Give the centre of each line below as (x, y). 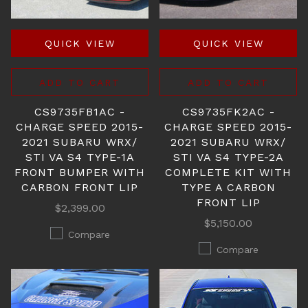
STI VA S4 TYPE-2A (228, 157)
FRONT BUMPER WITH (80, 172)
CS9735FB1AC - (80, 112)
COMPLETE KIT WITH (228, 172)
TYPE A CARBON (228, 187)
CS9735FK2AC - (228, 112)
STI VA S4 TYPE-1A (80, 157)
